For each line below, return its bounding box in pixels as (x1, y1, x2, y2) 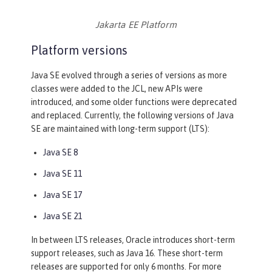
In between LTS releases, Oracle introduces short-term (31, 235, 235, 245)
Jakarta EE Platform (95, 19, 177, 30)
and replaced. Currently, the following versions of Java (31, 110, 234, 121)
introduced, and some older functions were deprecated (31, 97, 237, 107)
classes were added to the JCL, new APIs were (31, 84, 203, 94)
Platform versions (31, 43, 127, 58)
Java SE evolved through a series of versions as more (31, 70, 227, 81)
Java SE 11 (43, 169, 82, 179)
